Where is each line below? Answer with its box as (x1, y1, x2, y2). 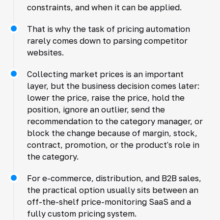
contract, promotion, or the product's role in (27, 139, 199, 150)
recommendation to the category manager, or (27, 116, 203, 126)
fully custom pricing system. (27, 208, 137, 219)
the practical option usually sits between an (27, 185, 198, 195)
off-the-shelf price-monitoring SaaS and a (27, 196, 191, 207)
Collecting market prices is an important (27, 69, 184, 79)
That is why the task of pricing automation (27, 24, 190, 34)
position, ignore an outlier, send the (27, 104, 165, 114)
